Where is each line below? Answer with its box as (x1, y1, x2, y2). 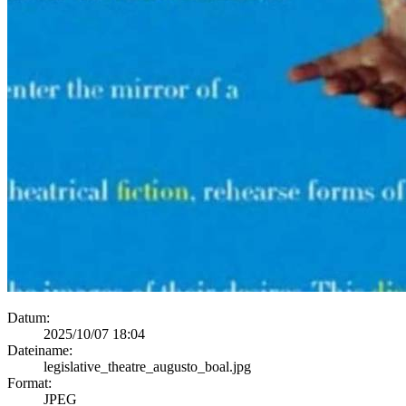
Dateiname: (7, 342, 72, 358)
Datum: (7, 309, 50, 325)
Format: (7, 374, 52, 391)
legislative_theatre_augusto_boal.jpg (43, 358, 251, 374)
